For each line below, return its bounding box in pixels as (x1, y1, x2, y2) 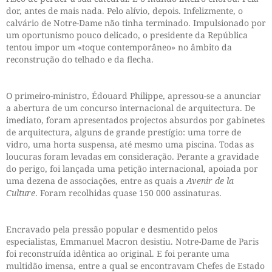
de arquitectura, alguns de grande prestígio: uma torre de (6, 126, 241, 138)
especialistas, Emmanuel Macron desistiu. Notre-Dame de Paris (6, 236, 259, 248)
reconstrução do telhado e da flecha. (6, 53, 154, 66)
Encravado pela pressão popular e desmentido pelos (6, 223, 217, 236)
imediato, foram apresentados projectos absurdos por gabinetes (6, 114, 265, 126)
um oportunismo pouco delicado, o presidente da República (6, 29, 248, 41)
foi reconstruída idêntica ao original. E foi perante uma (6, 248, 229, 260)
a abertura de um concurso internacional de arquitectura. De (6, 102, 255, 114)
